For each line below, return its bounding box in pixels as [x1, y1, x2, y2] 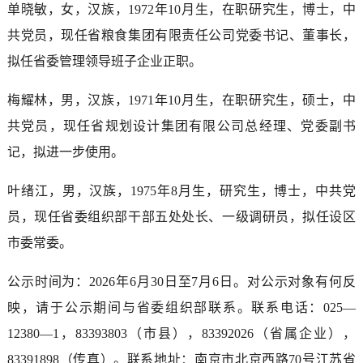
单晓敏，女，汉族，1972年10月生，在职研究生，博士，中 [6, 2, 357, 16]
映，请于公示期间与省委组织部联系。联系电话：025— [6, 300, 357, 314]
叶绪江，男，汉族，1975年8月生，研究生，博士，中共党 [6, 183, 357, 198]
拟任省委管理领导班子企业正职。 [6, 53, 202, 68]
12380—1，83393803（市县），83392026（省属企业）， [6, 326, 357, 340]
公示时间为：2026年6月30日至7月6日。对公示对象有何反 [6, 274, 357, 288]
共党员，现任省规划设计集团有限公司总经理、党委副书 [6, 118, 357, 133]
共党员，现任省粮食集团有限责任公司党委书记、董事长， [6, 28, 357, 42]
